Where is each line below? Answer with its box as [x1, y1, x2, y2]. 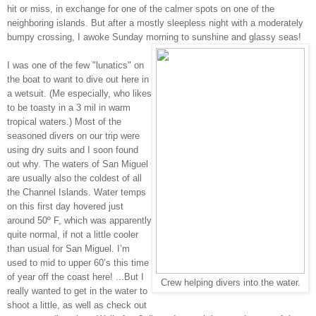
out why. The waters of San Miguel [7, 158, 148, 169]
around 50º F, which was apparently [7, 214, 152, 226]
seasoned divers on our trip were [7, 130, 140, 141]
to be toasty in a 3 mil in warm [7, 102, 130, 113]
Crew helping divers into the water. [160, 276, 300, 288]
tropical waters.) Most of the [7, 116, 121, 127]
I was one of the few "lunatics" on [7, 59, 144, 71]
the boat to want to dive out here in [7, 73, 149, 85]
